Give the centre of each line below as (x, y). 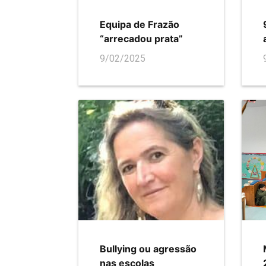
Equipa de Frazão (140, 24)
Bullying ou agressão (148, 249)
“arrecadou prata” (141, 39)
